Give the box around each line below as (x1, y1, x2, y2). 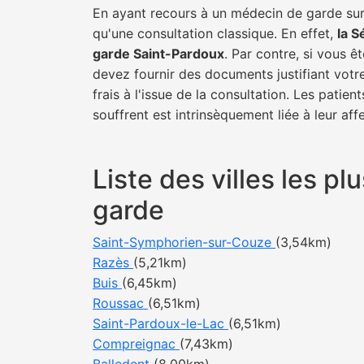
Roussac (93, 295, 148, 311)
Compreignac (93, 336, 180, 352)
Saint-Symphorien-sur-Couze (93, 234, 275, 250)
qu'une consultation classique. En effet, (93, 25, 337, 41)
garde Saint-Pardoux (93, 45, 224, 62)
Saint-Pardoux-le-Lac (93, 315, 228, 331)
